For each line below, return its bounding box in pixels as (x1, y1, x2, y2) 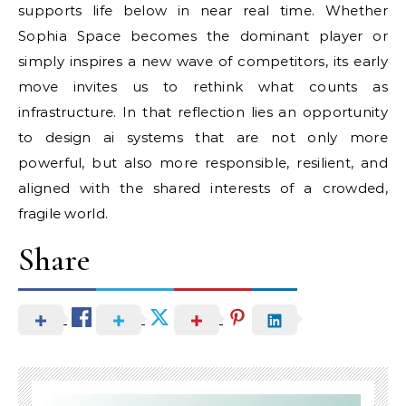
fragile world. (18, 205, 109, 222)
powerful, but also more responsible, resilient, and (18, 154, 388, 171)
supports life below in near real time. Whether (18, 2, 388, 19)
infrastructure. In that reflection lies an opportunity (18, 103, 388, 121)
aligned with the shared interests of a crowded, (18, 179, 388, 197)
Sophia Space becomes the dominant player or (18, 27, 388, 44)
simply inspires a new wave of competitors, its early (18, 53, 388, 70)
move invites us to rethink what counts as (18, 78, 388, 95)
